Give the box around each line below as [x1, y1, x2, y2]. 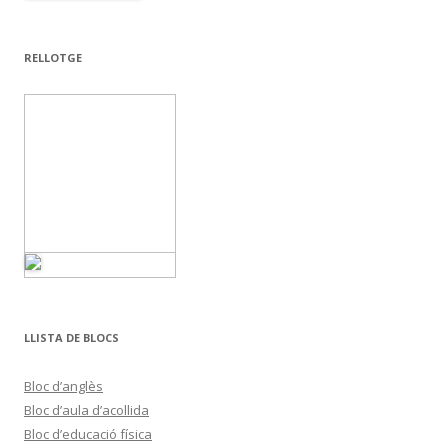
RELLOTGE [24, 50, 82, 66]
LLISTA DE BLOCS [24, 330, 119, 346]
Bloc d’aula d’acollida [24, 401, 149, 420]
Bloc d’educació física [24, 425, 152, 444]
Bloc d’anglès [24, 377, 103, 396]
